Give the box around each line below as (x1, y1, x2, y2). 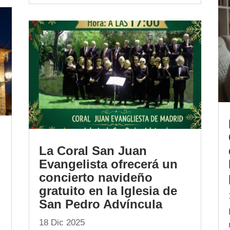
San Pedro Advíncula (39, 197, 162, 211)
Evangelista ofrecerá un (39, 157, 178, 171)
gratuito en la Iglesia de (39, 184, 177, 198)
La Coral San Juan (39, 144, 147, 158)
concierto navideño (39, 170, 152, 184)
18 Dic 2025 (39, 218, 85, 227)
